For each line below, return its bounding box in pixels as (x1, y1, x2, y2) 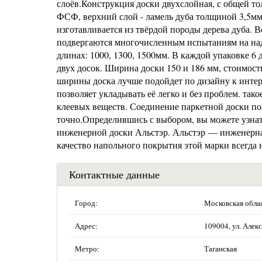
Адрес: (75, 220, 98, 231)
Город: (75, 198, 98, 208)
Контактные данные (69, 167, 160, 181)
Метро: (75, 243, 99, 254)
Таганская (204, 243, 237, 254)
